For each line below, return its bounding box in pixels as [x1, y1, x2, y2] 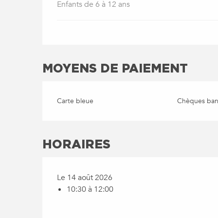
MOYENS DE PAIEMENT [42, 61, 188, 75]
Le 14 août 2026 [57, 172, 113, 183]
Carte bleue [57, 96, 94, 106]
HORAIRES [42, 137, 111, 151]
